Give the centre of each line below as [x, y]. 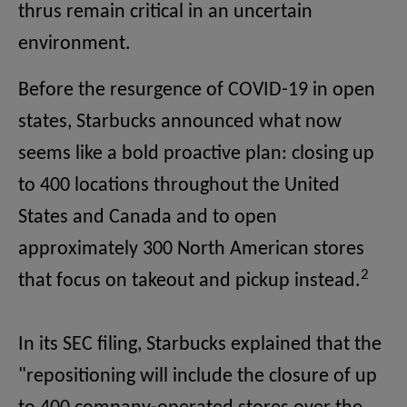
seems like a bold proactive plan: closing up [196, 154]
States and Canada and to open [148, 218]
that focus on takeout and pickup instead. [189, 282]
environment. [74, 45]
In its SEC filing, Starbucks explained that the [200, 345]
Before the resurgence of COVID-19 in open [197, 91]
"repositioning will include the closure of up [198, 377]
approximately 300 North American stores [191, 250]
